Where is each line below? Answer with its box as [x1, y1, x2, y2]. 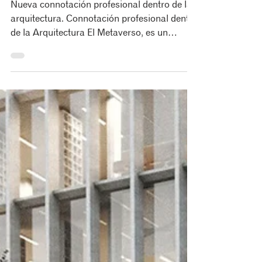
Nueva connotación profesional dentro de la [11, 22, 192, 33]
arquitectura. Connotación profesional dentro [11, 36, 198, 47]
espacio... [11, 64, 50, 75]
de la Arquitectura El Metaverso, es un [11, 50, 168, 61]
